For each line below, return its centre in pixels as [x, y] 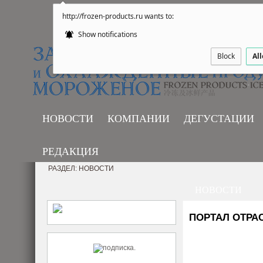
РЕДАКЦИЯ [70, 151]
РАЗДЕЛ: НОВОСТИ [81, 168]
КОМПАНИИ [139, 119]
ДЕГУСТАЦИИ [219, 119]
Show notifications [107, 34]
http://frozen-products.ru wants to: [118, 16]
